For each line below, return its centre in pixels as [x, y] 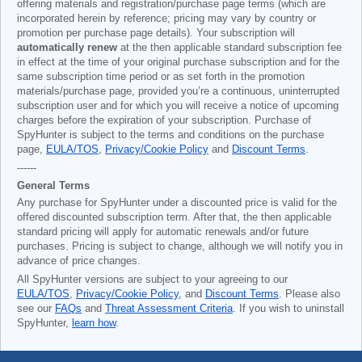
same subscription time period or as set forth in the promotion [161, 77]
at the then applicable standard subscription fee [229, 48]
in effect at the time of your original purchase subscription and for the [178, 62]
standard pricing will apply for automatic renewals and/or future [163, 232]
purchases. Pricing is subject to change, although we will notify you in [180, 246]
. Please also [309, 294]
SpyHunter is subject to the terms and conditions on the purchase [170, 135]
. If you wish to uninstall [288, 309]
